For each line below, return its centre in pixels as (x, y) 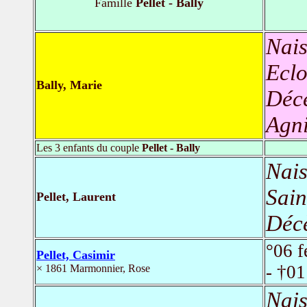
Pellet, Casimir (76, 255)
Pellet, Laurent (76, 197)
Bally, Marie (69, 85)
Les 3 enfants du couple (89, 148)
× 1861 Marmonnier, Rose (93, 269)
